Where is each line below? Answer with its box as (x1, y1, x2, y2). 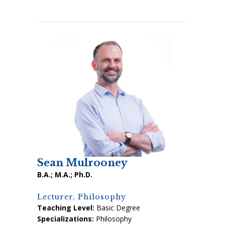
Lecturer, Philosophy (37, 192, 126, 201)
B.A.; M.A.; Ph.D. (37, 169, 92, 179)
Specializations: (37, 213, 96, 223)
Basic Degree (94, 202, 140, 212)
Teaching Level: (37, 202, 94, 212)
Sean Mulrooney (37, 156, 128, 169)
